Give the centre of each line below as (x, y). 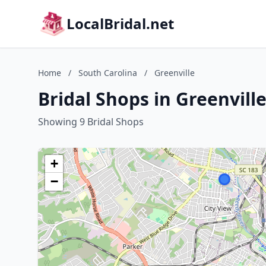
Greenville (175, 73)
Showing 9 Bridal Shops (91, 122)
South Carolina (108, 73)
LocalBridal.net (120, 23)
